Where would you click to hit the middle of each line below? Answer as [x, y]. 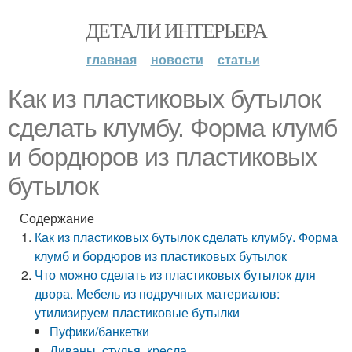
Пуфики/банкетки [100, 331]
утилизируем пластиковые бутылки [137, 312]
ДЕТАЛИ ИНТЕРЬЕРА [176, 30]
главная [111, 59]
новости [177, 59]
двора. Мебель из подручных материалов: [158, 293]
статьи [238, 59]
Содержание [57, 218]
